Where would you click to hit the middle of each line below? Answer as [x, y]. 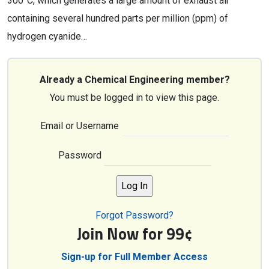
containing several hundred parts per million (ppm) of [118, 18]
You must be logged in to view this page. [134, 98]
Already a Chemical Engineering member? [134, 80]
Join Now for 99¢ [134, 234]
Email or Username [80, 126]
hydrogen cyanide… [47, 36]
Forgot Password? [134, 215]
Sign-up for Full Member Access [134, 257]
